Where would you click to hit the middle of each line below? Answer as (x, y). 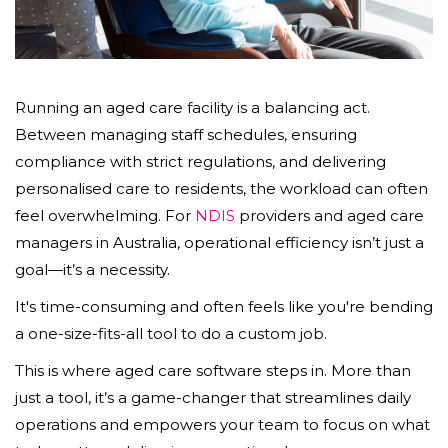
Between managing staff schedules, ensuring (186, 134)
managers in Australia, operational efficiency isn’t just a (219, 242)
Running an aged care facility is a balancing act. (192, 107)
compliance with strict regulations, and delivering (200, 161)
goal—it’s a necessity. (92, 269)
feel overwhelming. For (105, 215)
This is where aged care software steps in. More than (213, 370)
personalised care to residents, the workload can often (221, 188)
